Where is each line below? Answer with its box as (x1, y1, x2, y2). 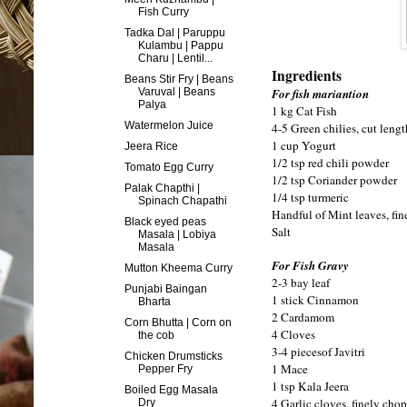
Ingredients (272, 65, 342, 86)
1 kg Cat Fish (272, 103, 337, 120)
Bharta (137, 294, 171, 308)
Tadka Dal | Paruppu (124, 25, 225, 39)
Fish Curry (137, 5, 189, 18)
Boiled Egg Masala (124, 382, 218, 396)
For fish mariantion (272, 85, 369, 103)
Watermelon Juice (124, 118, 213, 132)
